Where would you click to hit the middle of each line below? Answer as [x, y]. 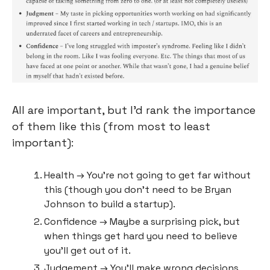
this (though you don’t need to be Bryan [138, 190]
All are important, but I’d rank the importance [134, 110]
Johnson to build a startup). [110, 204]
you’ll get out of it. [87, 251]
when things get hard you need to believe [141, 236]
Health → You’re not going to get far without [147, 175]
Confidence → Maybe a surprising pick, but [142, 222]
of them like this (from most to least [111, 127]
